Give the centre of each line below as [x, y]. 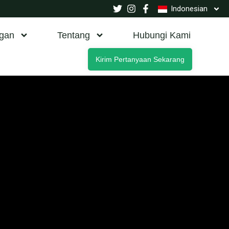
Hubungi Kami [162, 35]
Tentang [74, 35]
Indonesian [189, 9]
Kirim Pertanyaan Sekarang [140, 59]
